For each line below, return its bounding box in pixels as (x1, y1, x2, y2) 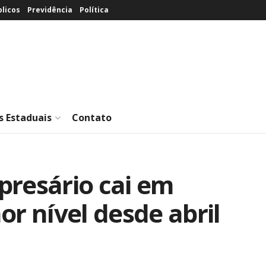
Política (80, 5, 109, 15)
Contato (72, 111, 112, 124)
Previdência (27, 5, 72, 15)
